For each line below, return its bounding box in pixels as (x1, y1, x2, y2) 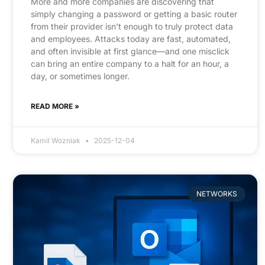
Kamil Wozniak (31, 135, 82, 145)
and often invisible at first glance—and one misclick (31, 46, 230, 56)
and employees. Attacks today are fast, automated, (31, 33, 231, 44)
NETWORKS (196, 189, 237, 199)
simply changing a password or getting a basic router (31, 8, 237, 19)
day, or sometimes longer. (31, 70, 130, 81)
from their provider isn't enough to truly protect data (31, 21, 233, 31)
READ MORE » (31, 101, 79, 111)
